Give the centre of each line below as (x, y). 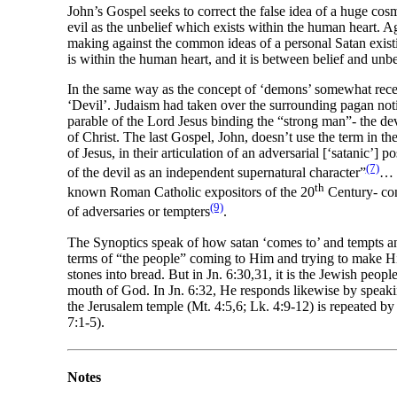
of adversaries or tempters (138, 212)
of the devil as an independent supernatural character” (216, 172)
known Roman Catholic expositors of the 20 (191, 192)
